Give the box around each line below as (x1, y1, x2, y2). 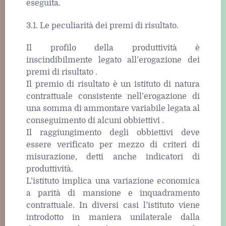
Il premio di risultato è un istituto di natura (26, 80, 200, 89)
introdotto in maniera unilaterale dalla (26, 213, 200, 222)
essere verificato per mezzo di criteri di (26, 140, 200, 150)
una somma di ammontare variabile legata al (26, 104, 200, 114)
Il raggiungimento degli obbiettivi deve (26, 128, 200, 138)
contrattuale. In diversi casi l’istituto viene (26, 201, 200, 210)
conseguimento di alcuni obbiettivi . (26, 116, 164, 126)
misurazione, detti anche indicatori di (26, 152, 200, 162)
